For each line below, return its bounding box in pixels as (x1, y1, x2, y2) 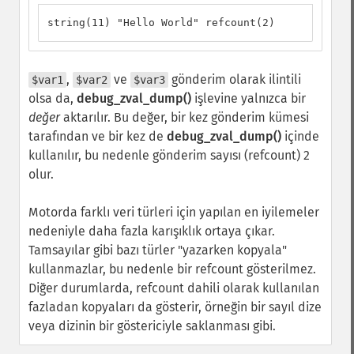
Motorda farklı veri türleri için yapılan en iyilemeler (28, 205, 319, 220)
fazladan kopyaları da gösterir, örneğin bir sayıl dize (28, 299, 322, 314)
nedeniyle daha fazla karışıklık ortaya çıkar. (28, 224, 275, 239)
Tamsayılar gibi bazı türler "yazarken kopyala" (28, 243, 287, 258)
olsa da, (28, 91, 77, 106)
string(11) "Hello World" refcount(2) (47, 17, 275, 28)
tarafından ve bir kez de (28, 129, 167, 144)
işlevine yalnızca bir (191, 91, 306, 106)
